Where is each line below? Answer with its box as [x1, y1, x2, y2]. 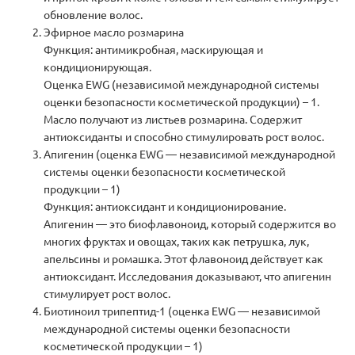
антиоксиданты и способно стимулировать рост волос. [44, 131, 324, 144]
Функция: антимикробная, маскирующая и [44, 44, 263, 57]
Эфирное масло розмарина [44, 26, 184, 40]
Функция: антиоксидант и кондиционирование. [44, 200, 286, 214]
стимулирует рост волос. [44, 288, 170, 301]
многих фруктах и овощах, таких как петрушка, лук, [44, 235, 309, 249]
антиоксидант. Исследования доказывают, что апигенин [44, 270, 331, 284]
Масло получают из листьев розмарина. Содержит [44, 113, 302, 127]
